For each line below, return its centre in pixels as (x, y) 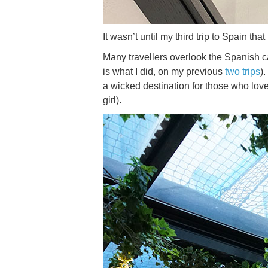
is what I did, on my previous (164, 71)
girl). (112, 100)
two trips (243, 71)
